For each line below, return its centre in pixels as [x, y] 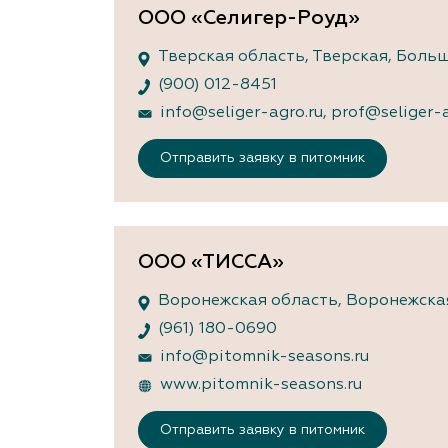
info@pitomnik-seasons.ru [264, 357]
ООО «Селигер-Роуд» [249, 18]
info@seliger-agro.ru [241, 113]
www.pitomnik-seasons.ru [261, 385]
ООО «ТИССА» [211, 262]
